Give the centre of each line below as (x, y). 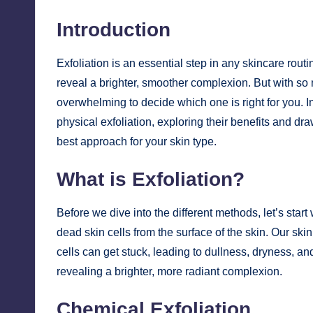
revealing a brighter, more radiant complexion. (169, 272)
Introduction (114, 30)
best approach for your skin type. (137, 142)
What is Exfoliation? (151, 180)
